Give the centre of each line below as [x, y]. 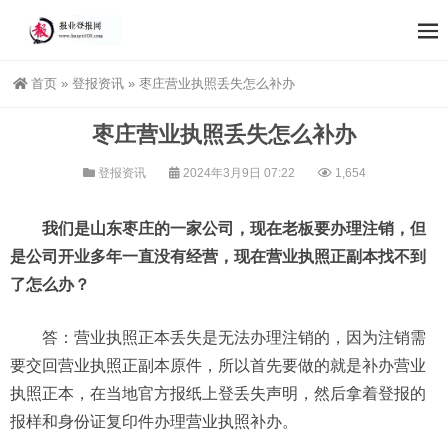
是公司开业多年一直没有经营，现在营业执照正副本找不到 [218, 256]
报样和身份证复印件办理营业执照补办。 [154, 421]
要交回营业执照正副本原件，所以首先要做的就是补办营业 [218, 365]
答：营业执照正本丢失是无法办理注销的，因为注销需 [234, 337]
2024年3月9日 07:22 [238, 173]
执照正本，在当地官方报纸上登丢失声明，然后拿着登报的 [218, 393]
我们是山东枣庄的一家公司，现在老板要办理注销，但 [234, 228]
